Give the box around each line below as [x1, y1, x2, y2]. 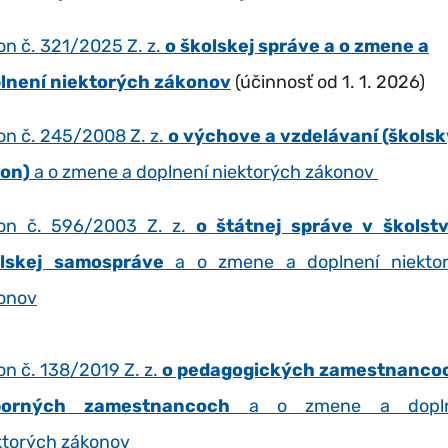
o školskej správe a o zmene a [165, 35, 429, 57]
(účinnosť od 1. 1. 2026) [231, 71, 425, 93]
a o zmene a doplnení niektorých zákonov [30, 161, 374, 183]
